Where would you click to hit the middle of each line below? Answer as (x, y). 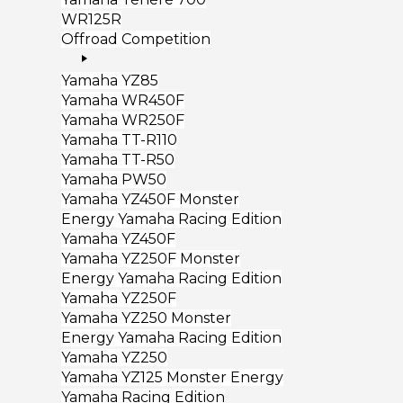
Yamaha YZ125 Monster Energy (172, 377)
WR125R (91, 19)
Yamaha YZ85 (110, 80)
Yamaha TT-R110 (119, 139)
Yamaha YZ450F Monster (150, 199)
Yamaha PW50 (114, 179)
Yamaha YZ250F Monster (151, 258)
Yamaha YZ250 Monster (146, 318)
